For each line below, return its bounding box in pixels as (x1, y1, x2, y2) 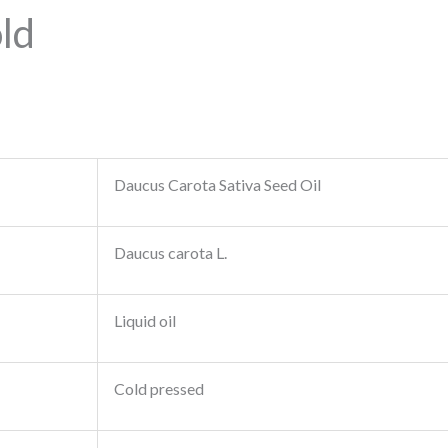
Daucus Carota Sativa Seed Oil (113, 175, 321, 195)
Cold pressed (113, 379, 204, 399)
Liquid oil (113, 311, 176, 331)
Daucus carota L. (113, 243, 227, 263)
